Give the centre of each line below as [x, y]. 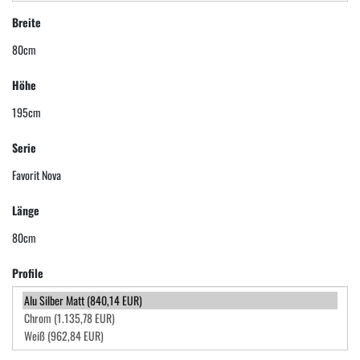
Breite [27, 22]
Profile [28, 273]
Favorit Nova [37, 175]
